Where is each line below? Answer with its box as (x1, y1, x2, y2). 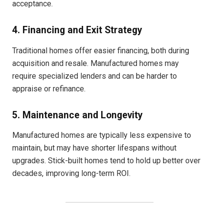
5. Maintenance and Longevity (12, 109, 143, 121)
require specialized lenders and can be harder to (12, 71, 177, 81)
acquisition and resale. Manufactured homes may (12, 58, 179, 68)
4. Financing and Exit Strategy (12, 24, 142, 36)
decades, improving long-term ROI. (12, 169, 131, 178)
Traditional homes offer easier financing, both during (12, 45, 189, 55)
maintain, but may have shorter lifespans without (12, 143, 176, 153)
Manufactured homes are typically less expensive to (12, 131, 191, 140)
